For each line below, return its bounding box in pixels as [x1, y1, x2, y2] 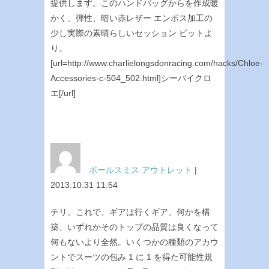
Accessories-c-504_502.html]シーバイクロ [50, 73, 211, 83]
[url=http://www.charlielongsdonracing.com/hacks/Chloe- [50, 58, 263, 68]
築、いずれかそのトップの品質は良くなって [50, 222, 219, 232]
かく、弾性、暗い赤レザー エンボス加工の [50, 13, 213, 23]
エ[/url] [50, 88, 76, 98]
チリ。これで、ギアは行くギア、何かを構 [50, 207, 210, 217]
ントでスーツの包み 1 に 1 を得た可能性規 [50, 252, 213, 262]
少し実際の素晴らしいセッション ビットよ [50, 28, 213, 38]
